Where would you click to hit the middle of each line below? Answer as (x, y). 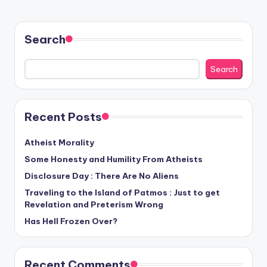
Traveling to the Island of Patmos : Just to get (122, 192)
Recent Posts (63, 117)
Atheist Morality (59, 142)
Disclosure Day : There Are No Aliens (102, 176)
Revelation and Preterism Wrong (94, 204)
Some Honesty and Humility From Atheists (114, 159)
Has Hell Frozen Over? (71, 221)
